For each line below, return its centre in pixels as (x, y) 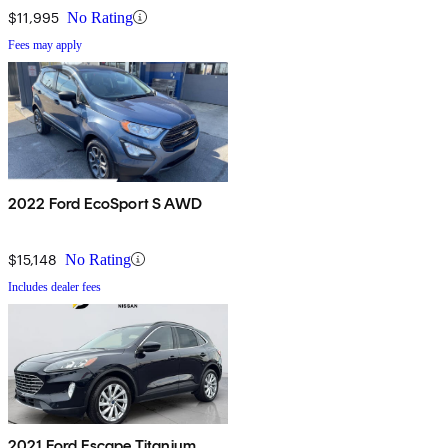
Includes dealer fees (54, 286)
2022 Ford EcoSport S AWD (105, 203)
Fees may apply (45, 44)
